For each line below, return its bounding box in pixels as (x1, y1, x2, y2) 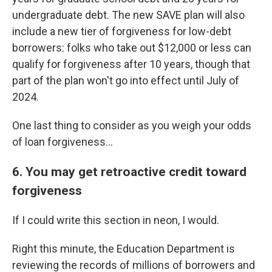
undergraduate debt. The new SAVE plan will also (12, 8, 245, 21)
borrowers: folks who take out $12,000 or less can (12, 41, 251, 54)
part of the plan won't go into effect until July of (12, 74, 239, 87)
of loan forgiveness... (12, 135, 113, 148)
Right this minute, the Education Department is (12, 242, 235, 255)
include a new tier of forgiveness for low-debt (12, 25, 231, 38)
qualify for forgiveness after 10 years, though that (12, 58, 250, 70)
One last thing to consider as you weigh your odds (12, 119, 251, 132)
